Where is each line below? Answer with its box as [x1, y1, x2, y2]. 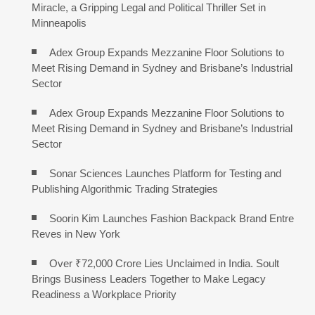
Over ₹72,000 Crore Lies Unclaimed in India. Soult [49, 257, 279, 270]
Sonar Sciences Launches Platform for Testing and [49, 167, 281, 180]
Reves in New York [32, 228, 120, 240]
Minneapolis [32, 17, 86, 30]
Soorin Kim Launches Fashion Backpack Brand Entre [49, 212, 294, 225]
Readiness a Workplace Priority [32, 288, 176, 301]
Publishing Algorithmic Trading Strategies [32, 183, 218, 195]
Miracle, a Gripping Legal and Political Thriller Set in [32, 1, 266, 14]
